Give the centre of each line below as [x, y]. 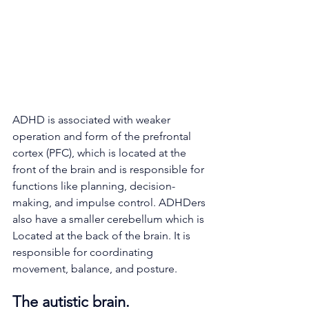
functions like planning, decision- [94, 186]
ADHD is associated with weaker [93, 120]
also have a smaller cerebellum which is [110, 219]
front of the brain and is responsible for [110, 170]
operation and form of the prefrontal [103, 137]
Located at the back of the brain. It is [103, 236]
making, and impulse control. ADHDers [110, 203]
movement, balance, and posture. [95, 269]
